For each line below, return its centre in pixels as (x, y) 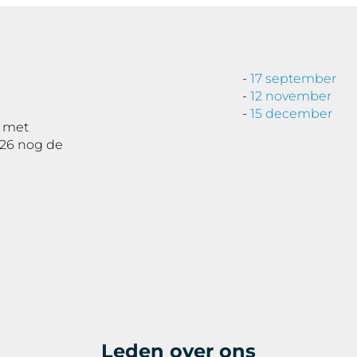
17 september (293, 78)
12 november (291, 96)
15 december (291, 114)
